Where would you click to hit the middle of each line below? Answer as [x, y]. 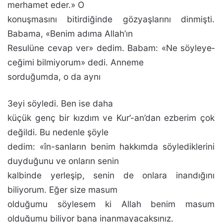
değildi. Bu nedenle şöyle [58, 132]
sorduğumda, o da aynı [54, 77]
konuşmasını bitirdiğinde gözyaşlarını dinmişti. [111, 19]
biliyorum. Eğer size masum [62, 190]
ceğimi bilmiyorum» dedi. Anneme [76, 62]
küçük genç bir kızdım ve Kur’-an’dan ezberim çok [111, 118]
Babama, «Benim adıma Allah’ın [70, 33]
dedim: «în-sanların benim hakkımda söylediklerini [111, 146]
